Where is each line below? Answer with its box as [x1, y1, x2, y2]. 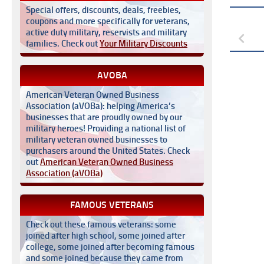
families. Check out [26, 38, 100, 49]
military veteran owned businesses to [26, 134, 167, 145]
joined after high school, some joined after [26, 230, 185, 241]
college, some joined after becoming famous [26, 242, 194, 252]
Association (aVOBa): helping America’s [26, 101, 175, 111]
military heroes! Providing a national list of [26, 123, 186, 134]
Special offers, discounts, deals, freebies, [26, 5, 181, 15]
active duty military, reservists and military [26, 27, 187, 38]
